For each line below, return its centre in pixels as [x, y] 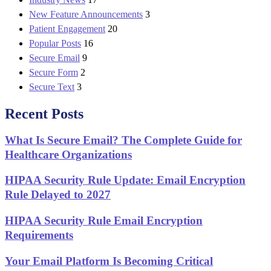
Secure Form [54, 72]
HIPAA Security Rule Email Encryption [104, 221]
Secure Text [52, 87]
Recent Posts [44, 113]
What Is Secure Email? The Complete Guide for [123, 140]
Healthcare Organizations [68, 154]
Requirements [39, 235]
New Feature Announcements [86, 14]
